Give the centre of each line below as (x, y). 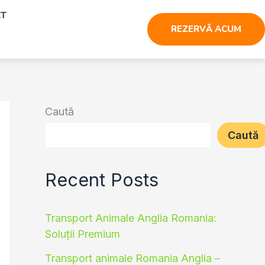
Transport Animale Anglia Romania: (131, 218)
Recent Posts (102, 179)
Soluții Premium (83, 234)
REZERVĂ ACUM (206, 29)
